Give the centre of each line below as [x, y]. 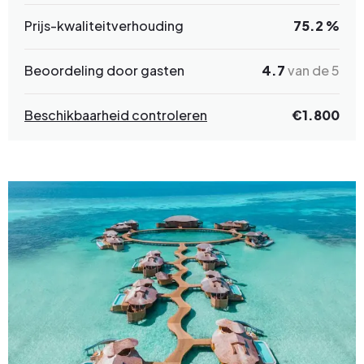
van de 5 [312, 71]
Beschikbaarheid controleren [116, 115]
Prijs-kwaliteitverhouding [104, 26]
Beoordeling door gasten [104, 71]
